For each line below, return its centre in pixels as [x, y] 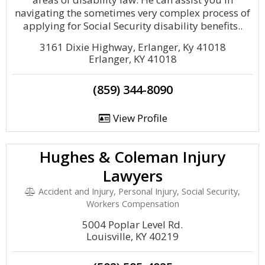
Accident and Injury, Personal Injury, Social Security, [138, 191]
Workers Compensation [132, 204]
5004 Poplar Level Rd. [132, 224]
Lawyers [132, 176]
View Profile [139, 118]
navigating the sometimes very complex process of [132, 13]
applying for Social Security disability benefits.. [132, 26]
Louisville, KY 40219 [132, 236]
